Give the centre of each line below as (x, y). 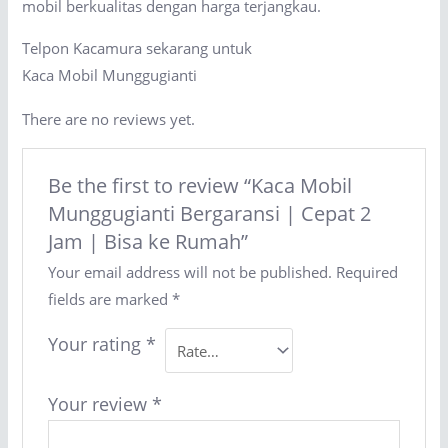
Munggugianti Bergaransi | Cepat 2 (209, 214)
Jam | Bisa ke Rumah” (147, 242)
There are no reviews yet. (109, 119)
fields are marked (109, 299)
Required (366, 272)
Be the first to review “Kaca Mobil (199, 186)
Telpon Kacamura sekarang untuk (137, 47)
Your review (99, 404)
